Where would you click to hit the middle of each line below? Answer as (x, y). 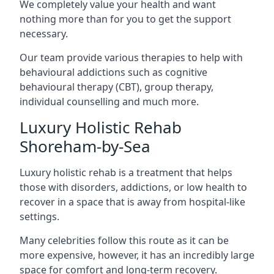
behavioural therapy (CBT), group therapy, (117, 87)
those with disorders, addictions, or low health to (133, 187)
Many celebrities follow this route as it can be (124, 240)
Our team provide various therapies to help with (131, 57)
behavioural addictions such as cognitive (113, 72)
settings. (39, 216)
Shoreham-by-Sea (85, 146)
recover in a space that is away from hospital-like (132, 202)
